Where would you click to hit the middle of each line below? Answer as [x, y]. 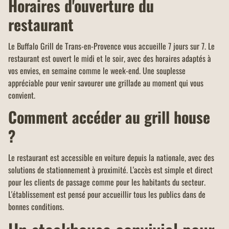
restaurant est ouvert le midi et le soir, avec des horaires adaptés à [110, 59]
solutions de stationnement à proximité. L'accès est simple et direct [110, 170]
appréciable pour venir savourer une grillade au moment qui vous [106, 83]
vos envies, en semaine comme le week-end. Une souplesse [97, 71]
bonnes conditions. [36, 207]
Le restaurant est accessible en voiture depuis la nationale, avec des [111, 158]
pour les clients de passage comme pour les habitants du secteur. [107, 182]
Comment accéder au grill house [109, 117]
